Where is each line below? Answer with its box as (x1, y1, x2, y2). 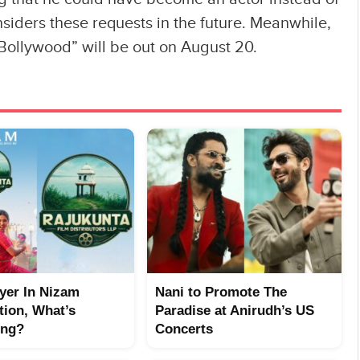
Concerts (155, 321, 213, 337)
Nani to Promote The (155, 284, 287, 301)
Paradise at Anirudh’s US (155, 303, 314, 319)
